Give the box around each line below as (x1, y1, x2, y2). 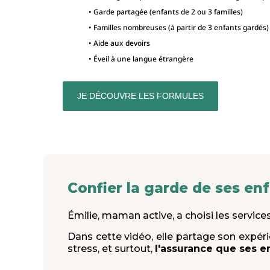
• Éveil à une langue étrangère (89, 54, 193, 64)
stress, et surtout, (67, 243, 155, 255)
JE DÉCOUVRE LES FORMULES (77, 91, 204, 101)
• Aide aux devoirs (89, 38, 150, 49)
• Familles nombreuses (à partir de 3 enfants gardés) (89, 22, 269, 33)
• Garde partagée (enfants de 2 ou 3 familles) (89, 7, 243, 17)
